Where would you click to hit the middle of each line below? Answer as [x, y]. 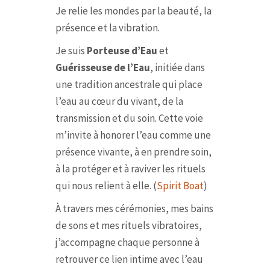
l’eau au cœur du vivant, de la [119, 101]
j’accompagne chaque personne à [127, 242]
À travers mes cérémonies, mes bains [134, 209]
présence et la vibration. [107, 28]
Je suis [71, 51]
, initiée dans [177, 67]
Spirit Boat [180, 186]
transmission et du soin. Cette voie [129, 118]
